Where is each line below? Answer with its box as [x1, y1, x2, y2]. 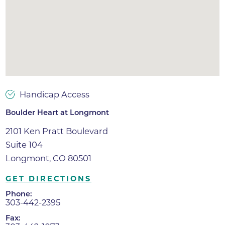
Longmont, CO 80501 [6, 153, 92, 163]
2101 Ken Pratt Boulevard [6, 126, 108, 136]
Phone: [6, 189, 33, 198]
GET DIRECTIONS [6, 174, 92, 184]
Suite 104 [6, 139, 43, 150]
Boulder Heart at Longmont [6, 108, 109, 118]
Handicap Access [19, 89, 89, 100]
